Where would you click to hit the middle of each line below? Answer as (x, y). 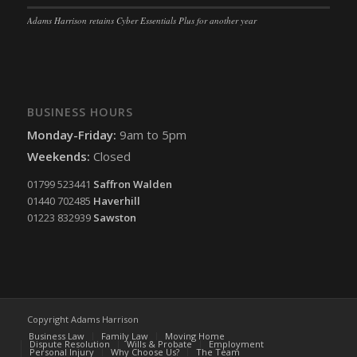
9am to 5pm (153, 135)
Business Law (56, 336)
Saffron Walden (132, 184)
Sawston (114, 218)
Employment (236, 344)
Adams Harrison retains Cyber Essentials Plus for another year (141, 21)
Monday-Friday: (73, 135)
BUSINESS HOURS (80, 112)
